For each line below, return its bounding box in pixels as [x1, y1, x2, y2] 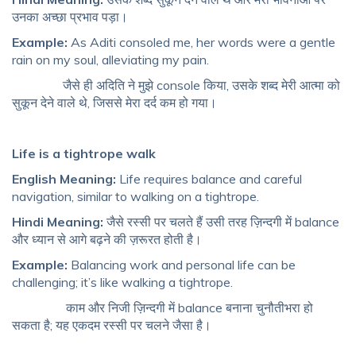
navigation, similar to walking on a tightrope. [12, 188, 259, 205]
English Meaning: [12, 171, 119, 188]
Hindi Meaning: [12, 214, 103, 230]
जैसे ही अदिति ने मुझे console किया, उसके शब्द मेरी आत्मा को [12, 77, 340, 94]
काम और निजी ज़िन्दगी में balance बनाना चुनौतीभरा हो [12, 300, 313, 316]
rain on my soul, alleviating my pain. [12, 52, 209, 68]
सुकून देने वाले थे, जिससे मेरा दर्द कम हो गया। [12, 95, 217, 111]
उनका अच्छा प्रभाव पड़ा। [12, 9, 128, 25]
